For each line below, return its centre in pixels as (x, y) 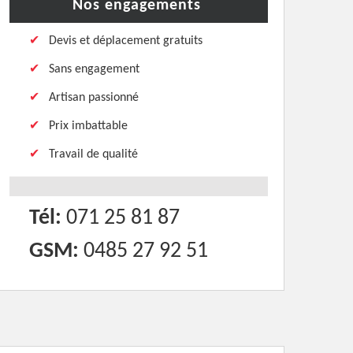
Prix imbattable (88, 126)
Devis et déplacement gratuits (126, 41)
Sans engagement (94, 69)
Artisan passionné (94, 98)
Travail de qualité (93, 154)
